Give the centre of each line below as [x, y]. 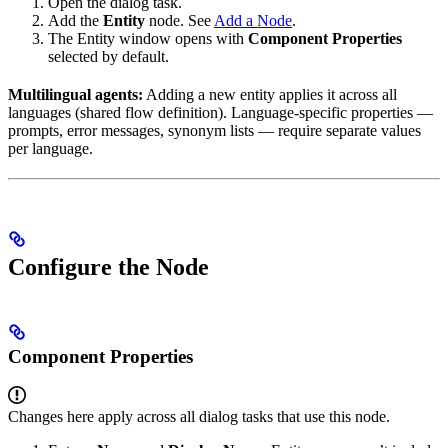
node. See [179, 20]
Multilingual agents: [75, 94]
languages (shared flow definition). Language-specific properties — [220, 112]
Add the [75, 20]
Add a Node [253, 20]
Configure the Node [108, 266]
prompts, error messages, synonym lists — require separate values [214, 130]
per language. [50, 148]
